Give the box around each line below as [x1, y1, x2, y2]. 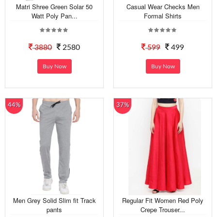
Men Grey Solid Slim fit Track [13, 196, 96, 205]
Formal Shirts [144, 11, 182, 21]
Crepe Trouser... [140, 205, 185, 215]
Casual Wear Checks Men [126, 2, 200, 12]
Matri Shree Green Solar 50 [16, 2, 93, 12]
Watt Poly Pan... [31, 11, 77, 21]
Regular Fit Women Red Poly [122, 196, 203, 205]
